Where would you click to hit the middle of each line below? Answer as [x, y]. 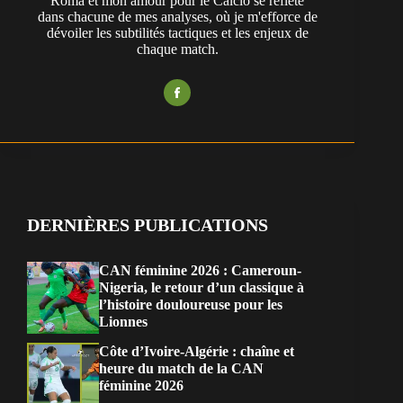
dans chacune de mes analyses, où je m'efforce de [177, 17]
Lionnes [123, 322]
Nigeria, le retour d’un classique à [201, 288]
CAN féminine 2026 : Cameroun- [200, 271]
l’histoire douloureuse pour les [191, 305]
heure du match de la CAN [181, 369]
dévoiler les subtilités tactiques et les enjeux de [177, 33]
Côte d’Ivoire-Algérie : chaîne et [197, 352]
